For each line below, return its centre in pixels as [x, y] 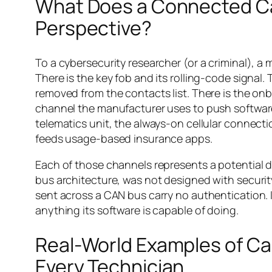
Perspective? [93, 28]
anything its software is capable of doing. [137, 210]
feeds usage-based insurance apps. [124, 138]
